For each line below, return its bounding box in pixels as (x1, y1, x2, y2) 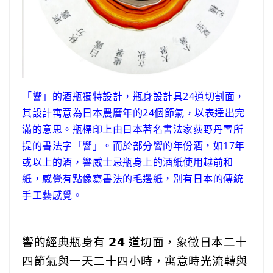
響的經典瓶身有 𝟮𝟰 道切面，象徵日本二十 (22, 233, 247, 249)
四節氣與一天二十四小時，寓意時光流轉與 (22, 252, 248, 268)
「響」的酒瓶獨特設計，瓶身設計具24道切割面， (22, 89, 245, 103)
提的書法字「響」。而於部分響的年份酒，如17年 (22, 138, 245, 152)
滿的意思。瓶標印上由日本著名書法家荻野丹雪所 (22, 122, 243, 136)
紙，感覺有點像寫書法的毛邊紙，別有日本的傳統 (22, 171, 243, 185)
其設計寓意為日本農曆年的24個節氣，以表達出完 (22, 105, 245, 119)
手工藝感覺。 (22, 188, 82, 202)
